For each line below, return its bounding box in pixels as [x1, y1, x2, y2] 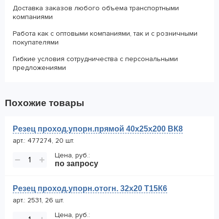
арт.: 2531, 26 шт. [13, 196, 64, 204]
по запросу [55, 159, 98, 168]
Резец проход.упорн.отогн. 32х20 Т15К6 [13, 184, 167, 193]
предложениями [13, 64, 66, 72]
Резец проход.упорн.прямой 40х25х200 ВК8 [13, 125, 183, 133]
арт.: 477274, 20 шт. [13, 136, 74, 145]
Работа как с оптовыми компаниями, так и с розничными [13, 29, 197, 38]
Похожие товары [5, 98, 84, 108]
